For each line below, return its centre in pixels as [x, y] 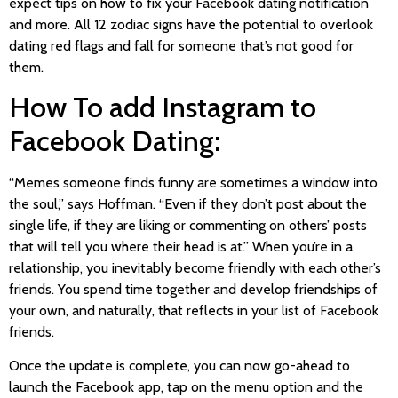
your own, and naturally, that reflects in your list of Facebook [194, 310]
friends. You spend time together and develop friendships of [193, 289]
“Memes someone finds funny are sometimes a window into [193, 182]
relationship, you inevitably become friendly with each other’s [195, 267]
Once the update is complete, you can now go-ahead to [179, 366]
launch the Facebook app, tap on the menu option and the [186, 387]
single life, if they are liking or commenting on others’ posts [188, 225]
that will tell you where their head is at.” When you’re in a [181, 246]
